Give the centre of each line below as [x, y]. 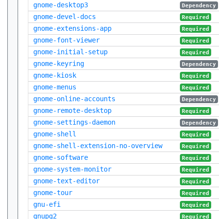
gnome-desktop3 [61, 5]
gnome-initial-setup [70, 52]
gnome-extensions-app [72, 28]
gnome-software [61, 157]
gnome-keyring [59, 64]
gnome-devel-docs [65, 17]
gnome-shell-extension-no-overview [98, 146]
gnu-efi [47, 204]
